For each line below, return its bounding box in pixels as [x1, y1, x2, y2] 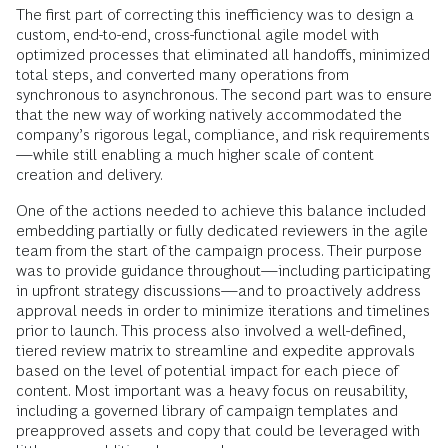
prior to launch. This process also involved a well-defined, [16, 321, 405, 339]
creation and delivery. [16, 165, 163, 183]
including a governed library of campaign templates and [16, 401, 398, 419]
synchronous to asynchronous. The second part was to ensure [16, 85, 432, 103]
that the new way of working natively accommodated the [16, 105, 402, 123]
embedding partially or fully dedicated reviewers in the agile [16, 221, 428, 239]
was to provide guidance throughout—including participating [16, 261, 430, 279]
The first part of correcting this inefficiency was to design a [16, 5, 414, 23]
